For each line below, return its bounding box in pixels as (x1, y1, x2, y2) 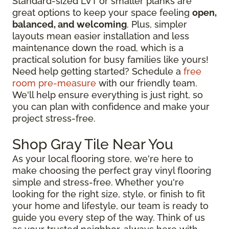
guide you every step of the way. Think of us (12, 212, 205, 223)
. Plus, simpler (127, 18, 187, 30)
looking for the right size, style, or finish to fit (12, 188, 205, 199)
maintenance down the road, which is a (12, 42, 184, 53)
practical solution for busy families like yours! (12, 54, 209, 65)
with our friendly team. (96, 77, 197, 88)
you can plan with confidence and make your (12, 101, 210, 112)
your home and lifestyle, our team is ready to (12, 200, 209, 211)
